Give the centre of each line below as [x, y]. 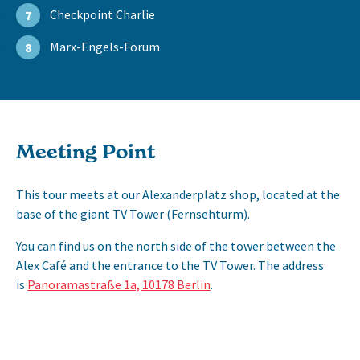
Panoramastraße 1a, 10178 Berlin [119, 285]
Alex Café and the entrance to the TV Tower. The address [170, 266]
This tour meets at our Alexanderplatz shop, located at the [178, 195]
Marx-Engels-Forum [105, 47]
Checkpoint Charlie [102, 15]
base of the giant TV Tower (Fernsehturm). [133, 214]
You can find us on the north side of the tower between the [176, 246]
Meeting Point [86, 152]
